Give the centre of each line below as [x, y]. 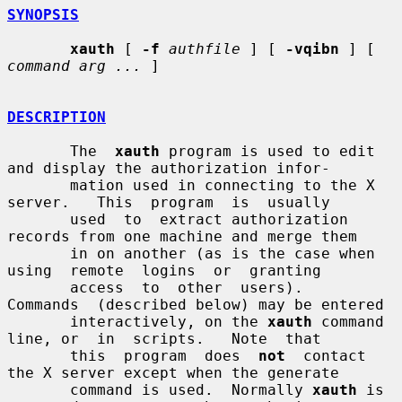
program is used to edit [267, 151]
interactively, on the [169, 321]
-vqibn [312, 48]
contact [326, 355]
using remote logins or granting [164, 270]
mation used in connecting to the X [39, 185]
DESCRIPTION [57, 117]
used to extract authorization [39, 219]
